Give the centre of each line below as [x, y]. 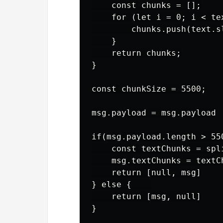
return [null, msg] [146, 172]
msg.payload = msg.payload [154, 113]
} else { [121, 184]
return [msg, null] [146, 196]
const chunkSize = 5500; [149, 89]
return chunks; [136, 53]
